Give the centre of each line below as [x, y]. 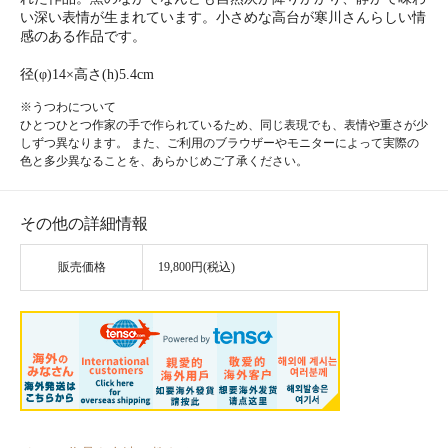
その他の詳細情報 [84, 223]
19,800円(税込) [196, 267]
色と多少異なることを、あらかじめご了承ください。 [164, 161]
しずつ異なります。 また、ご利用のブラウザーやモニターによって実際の [219, 143]
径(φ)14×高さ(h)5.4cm [87, 74]
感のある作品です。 [83, 36]
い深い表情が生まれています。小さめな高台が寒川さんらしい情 [223, 17]
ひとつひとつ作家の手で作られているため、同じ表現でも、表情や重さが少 [224, 125]
